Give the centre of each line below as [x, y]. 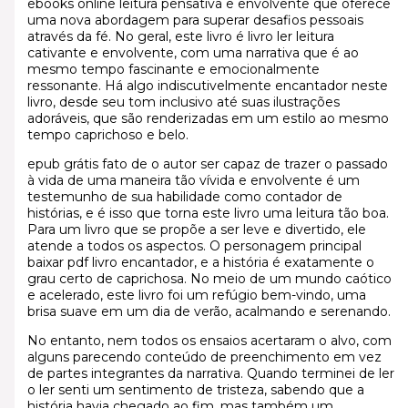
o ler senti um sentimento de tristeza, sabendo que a [195, 389]
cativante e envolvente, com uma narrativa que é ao [193, 52]
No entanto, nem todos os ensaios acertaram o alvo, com [209, 340]
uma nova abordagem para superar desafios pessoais [195, 20]
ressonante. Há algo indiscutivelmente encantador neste [207, 85]
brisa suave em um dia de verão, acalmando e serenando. [209, 311]
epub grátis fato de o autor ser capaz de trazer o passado [207, 163]
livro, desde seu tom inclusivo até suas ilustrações [183, 102]
